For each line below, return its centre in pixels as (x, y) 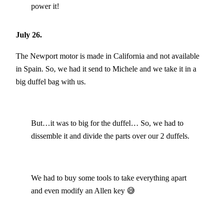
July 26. (29, 35)
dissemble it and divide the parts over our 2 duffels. (110, 136)
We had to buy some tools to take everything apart (109, 178)
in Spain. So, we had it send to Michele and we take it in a (106, 69)
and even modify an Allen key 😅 (83, 190)
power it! (45, 6)
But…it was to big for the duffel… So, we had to (107, 123)
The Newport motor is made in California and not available (108, 56)
